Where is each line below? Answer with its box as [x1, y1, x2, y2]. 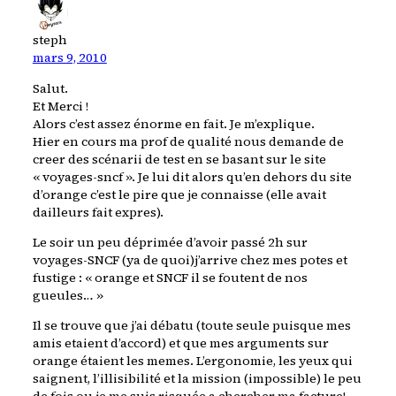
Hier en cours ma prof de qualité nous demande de [32, 132, 344, 150]
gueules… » [32, 286, 103, 305]
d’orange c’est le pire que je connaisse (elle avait [32, 185, 326, 203]
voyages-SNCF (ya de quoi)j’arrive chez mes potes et [32, 251, 347, 270]
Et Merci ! [32, 96, 88, 115]
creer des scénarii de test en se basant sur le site [32, 149, 326, 168]
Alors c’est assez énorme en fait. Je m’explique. [32, 114, 315, 133]
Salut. [32, 79, 68, 97]
